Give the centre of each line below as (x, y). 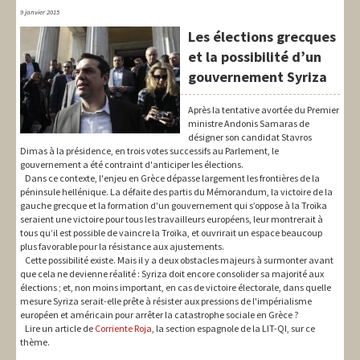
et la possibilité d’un (255, 57)
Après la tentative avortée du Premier (264, 110)
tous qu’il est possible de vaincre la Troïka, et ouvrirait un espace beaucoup (171, 233)
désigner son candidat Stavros (250, 137)
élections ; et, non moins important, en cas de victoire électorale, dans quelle (176, 288)
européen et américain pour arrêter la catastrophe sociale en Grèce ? (159, 315)
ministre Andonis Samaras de (249, 124)
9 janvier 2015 (40, 12)
